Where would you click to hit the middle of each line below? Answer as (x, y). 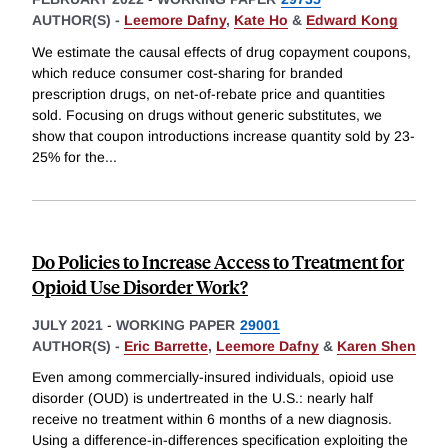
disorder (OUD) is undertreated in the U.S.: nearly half (202, 398)
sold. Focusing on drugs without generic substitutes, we (207, 114)
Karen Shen (376, 345)
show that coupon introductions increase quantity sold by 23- (223, 135)
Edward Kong (352, 20)
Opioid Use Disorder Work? (140, 286)
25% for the (68, 156)
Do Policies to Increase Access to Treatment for (218, 261)
